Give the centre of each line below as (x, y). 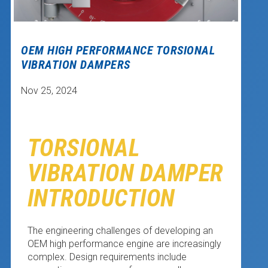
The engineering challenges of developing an (120, 230)
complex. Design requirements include (107, 257)
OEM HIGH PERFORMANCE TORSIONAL (118, 50)
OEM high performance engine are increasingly (124, 243)
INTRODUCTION (101, 198)
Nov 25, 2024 (49, 91)
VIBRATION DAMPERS (76, 64)
